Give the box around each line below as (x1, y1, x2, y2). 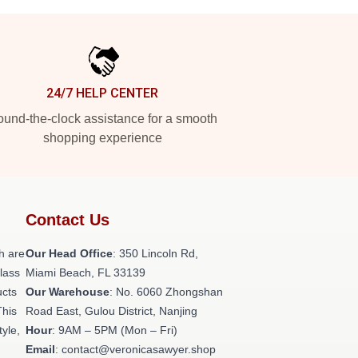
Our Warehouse (26, 285, 109, 298)
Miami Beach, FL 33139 (26, 266, 145, 279)
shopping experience (42, 131, 162, 145)
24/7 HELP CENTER (46, 86, 158, 101)
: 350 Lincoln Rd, (113, 247, 198, 260)
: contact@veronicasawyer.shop (55, 343, 216, 356)
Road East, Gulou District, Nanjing (26, 304, 197, 317)
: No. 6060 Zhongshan (109, 285, 223, 298)
